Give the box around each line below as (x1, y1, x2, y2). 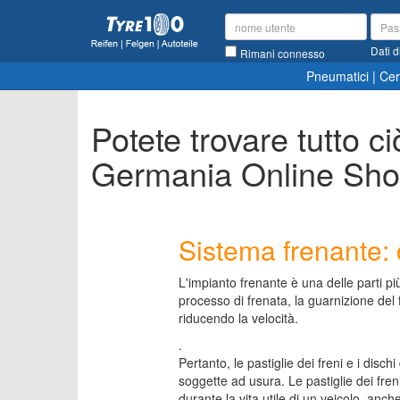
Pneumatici (305, 66, 369, 85)
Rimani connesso (240, 45, 325, 61)
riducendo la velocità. (178, 309, 298, 327)
